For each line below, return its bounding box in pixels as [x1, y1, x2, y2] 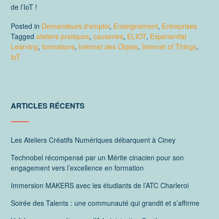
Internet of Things [142, 42, 197, 52]
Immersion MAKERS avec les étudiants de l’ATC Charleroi [11, 180, 189, 191]
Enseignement [113, 21, 158, 31]
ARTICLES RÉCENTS [11, 100, 85, 111]
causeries [93, 31, 123, 42]
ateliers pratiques [36, 31, 89, 42]
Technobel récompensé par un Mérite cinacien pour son [11, 153, 184, 163]
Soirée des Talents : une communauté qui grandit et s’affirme [11, 198, 199, 208]
